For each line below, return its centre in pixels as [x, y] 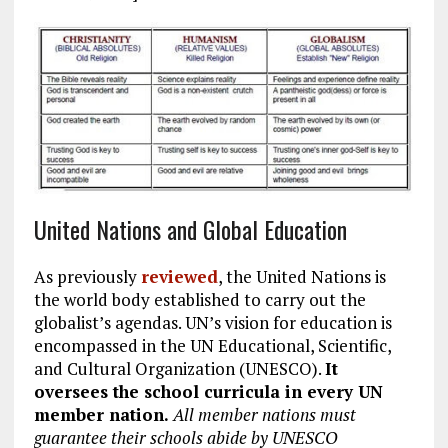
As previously [87, 277]
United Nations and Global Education [190, 229]
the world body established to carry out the [199, 300]
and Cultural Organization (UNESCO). [179, 369]
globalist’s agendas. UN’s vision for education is [212, 323]
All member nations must [264, 415]
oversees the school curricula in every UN [208, 392]
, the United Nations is [301, 277]
